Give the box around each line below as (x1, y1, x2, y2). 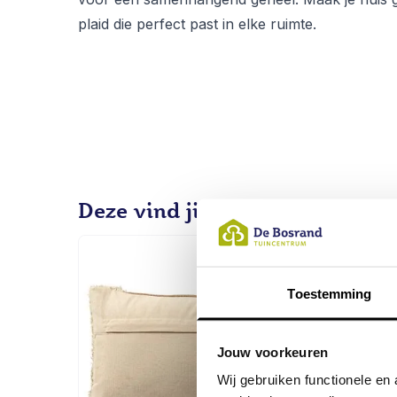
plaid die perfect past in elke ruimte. (78, 15, 316, 33)
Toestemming (287, 285, 372, 301)
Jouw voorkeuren (216, 344, 329, 360)
